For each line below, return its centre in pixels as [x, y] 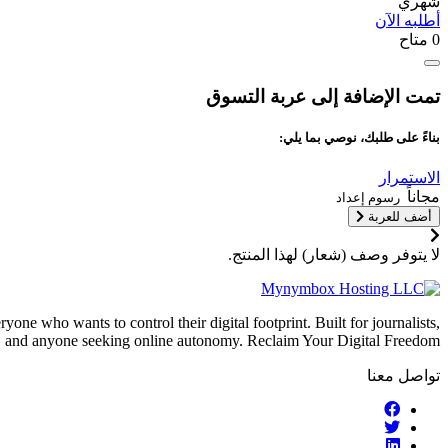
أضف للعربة [400, 217]
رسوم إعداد [369, 198]
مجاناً [423, 197]
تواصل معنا [403, 376]
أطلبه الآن [407, 21]
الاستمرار [409, 178]
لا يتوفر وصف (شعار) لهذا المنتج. [334, 255]
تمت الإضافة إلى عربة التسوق [323, 96]
